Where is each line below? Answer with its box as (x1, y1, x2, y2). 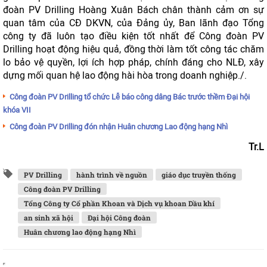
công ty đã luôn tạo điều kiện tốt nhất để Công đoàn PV (3, 30, 264, 42)
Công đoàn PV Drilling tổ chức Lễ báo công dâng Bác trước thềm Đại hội (10, 92, 250, 101)
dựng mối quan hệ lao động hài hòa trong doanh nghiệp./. (3, 70, 247, 81)
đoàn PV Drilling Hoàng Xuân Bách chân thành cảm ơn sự (3, 4, 264, 15)
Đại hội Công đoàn (88, 213, 151, 222)
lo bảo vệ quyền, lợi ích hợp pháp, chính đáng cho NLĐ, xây (3, 57, 264, 68)
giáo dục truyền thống (162, 170, 236, 179)
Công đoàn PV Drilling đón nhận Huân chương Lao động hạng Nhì (10, 122, 228, 131)
